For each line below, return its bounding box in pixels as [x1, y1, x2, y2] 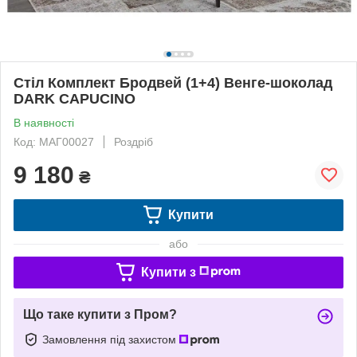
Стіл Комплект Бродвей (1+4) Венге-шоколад [14, 74, 332, 91]
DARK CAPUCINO [14, 90, 135, 107]
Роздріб [114, 135, 153, 148]
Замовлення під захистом [42, 332, 179, 346]
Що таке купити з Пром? [23, 307, 177, 321]
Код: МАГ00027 [14, 135, 94, 148]
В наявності [14, 116, 74, 129]
